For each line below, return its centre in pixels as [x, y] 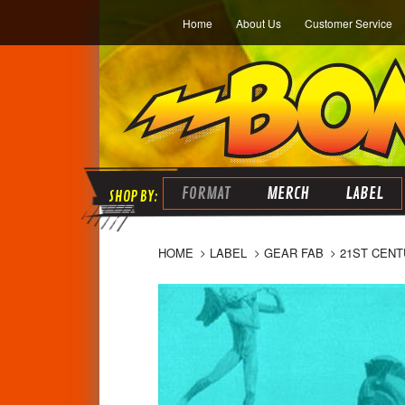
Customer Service [348, 23]
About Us [259, 23]
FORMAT [206, 193]
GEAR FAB [293, 253]
